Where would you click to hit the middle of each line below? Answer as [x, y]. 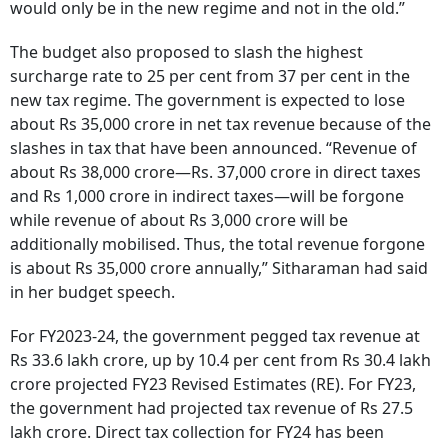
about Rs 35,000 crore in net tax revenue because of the [220, 124]
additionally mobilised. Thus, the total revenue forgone [217, 244]
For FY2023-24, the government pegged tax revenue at [215, 336]
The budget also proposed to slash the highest [186, 52]
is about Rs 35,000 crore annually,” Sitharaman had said [219, 268]
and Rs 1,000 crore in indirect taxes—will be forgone [207, 196]
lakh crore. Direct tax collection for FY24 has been [197, 432]
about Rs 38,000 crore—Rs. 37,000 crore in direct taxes [215, 172]
